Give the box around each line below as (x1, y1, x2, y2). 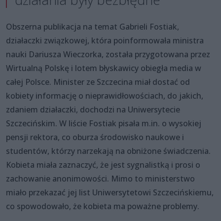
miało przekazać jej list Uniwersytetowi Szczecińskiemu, (6, 186, 214, 198)
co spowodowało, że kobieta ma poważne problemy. (6, 200, 199, 212)
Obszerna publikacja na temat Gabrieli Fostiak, (6, 21, 179, 32)
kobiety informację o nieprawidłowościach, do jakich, (6, 90, 203, 101)
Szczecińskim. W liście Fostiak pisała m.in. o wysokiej (6, 117, 201, 129)
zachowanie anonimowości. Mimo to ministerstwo (6, 173, 195, 184)
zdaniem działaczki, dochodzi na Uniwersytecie (6, 104, 180, 115)
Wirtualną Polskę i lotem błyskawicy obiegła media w (6, 62, 201, 74)
